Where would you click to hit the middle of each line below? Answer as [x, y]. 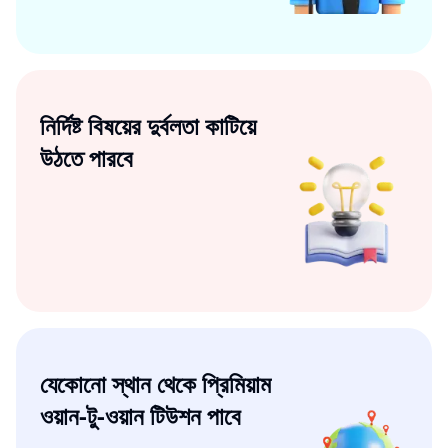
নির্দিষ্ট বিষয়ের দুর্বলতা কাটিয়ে [148, 125]
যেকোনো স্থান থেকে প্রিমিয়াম [155, 383]
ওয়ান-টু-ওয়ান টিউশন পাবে [140, 415]
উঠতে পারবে [86, 157]
